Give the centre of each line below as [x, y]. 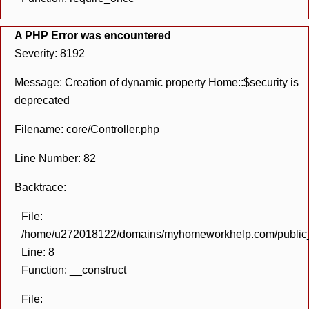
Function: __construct [74, 270]
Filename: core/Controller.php [87, 129]
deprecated [42, 100]
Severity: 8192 [50, 53]
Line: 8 [38, 252]
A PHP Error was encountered [93, 36]
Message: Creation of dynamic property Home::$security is [157, 82]
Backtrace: [40, 187]
